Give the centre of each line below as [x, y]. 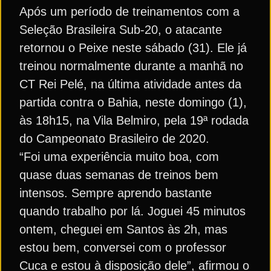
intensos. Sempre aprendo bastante [116, 193]
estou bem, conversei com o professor [123, 247]
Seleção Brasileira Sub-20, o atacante [121, 30]
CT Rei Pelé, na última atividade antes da [130, 84]
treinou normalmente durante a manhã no [131, 66]
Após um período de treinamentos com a [129, 11]
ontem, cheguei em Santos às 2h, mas [123, 229]
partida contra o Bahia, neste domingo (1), [133, 102]
